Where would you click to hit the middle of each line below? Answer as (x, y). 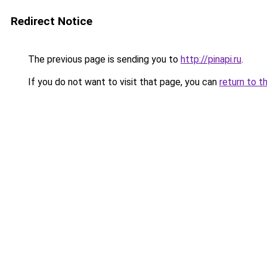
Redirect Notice (52, 21)
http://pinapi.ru (211, 59)
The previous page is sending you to (103, 59)
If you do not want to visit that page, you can (122, 82)
